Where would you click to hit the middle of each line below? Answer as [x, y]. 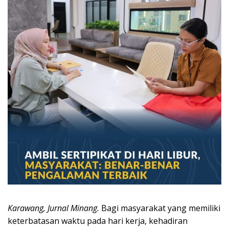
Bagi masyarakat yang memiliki [160, 208]
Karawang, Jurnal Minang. [53, 208]
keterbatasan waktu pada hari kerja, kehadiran [98, 221]
